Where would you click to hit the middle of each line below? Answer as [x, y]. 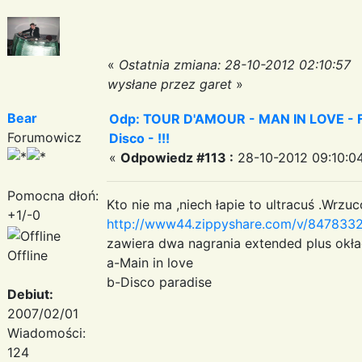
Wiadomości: [46, 333]
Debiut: [30, 294]
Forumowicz [44, 137]
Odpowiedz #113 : [177, 157]
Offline [27, 255]
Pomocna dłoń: [53, 195]
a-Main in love [150, 262]
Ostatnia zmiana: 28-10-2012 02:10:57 [235, 64]
